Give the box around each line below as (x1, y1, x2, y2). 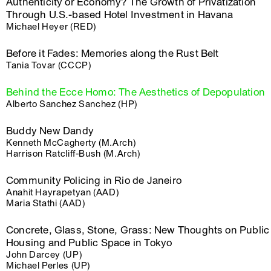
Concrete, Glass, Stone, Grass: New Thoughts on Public (6, 224, 270, 237)
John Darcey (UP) (6, 249, 82, 260)
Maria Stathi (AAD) (6, 198, 85, 209)
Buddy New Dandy (6, 125, 94, 137)
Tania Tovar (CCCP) (6, 60, 91, 71)
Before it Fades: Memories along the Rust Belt (6, 47, 219, 60)
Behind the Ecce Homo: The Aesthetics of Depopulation (6, 86, 265, 99)
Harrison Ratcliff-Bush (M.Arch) (6, 148, 140, 159)
